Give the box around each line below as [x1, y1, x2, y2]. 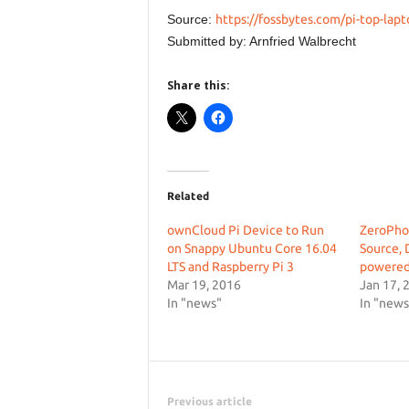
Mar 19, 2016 [166, 278, 241, 292]
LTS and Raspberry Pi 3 [166, 259, 294, 274]
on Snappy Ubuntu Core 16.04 [166, 241, 337, 256]
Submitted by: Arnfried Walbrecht [166, 34, 356, 48]
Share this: [166, 78, 230, 93]
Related [166, 190, 209, 202]
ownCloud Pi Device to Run [166, 223, 324, 237]
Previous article [166, 395, 252, 407]
